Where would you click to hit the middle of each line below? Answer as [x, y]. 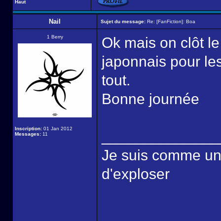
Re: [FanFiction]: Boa [170, 21]
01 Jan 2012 [57, 129]
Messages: [28, 134]
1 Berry [55, 37]
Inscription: [28, 129]
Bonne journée [150, 99]
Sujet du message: [123, 21]
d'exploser [136, 174]
